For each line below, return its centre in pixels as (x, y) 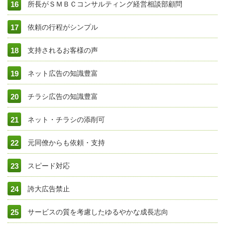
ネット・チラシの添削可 (66, 120)
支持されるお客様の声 (63, 50)
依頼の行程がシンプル (63, 27)
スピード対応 (49, 166)
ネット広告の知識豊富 (63, 73)
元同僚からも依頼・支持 (66, 143)
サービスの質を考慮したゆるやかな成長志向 (98, 212)
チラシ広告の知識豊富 (63, 96)
